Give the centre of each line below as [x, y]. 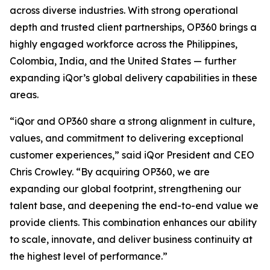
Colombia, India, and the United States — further [123, 61]
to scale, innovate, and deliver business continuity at [131, 239]
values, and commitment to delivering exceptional [127, 138]
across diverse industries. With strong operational [124, 10]
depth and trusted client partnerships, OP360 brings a [133, 27]
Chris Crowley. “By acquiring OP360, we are [110, 172]
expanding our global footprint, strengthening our [125, 189]
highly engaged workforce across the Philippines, [124, 44]
